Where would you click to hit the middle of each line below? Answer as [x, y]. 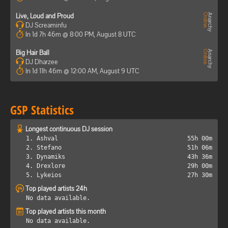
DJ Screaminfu [45, 25]
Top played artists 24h [56, 188]
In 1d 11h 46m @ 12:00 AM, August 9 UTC [82, 71]
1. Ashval [42, 138]
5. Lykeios [44, 175]
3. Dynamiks [46, 156]
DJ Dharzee [41, 62]
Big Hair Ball [33, 52]
